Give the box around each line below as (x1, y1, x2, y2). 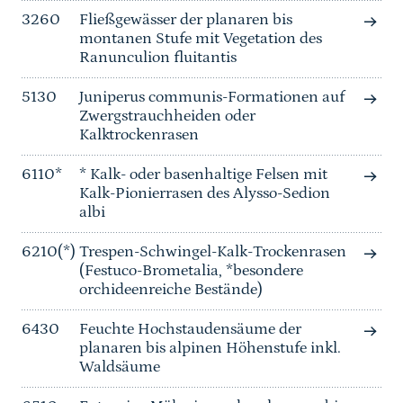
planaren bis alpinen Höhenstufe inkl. (79, 339, 341, 358)
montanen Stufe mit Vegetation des (79, 30, 322, 49)
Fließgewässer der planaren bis (79, 11, 292, 30)
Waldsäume (79, 358, 160, 377)
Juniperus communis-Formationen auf (79, 88, 345, 107)
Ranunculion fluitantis (79, 49, 237, 67)
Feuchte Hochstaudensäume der (79, 320, 301, 339)
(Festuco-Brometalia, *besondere (79, 262, 303, 281)
